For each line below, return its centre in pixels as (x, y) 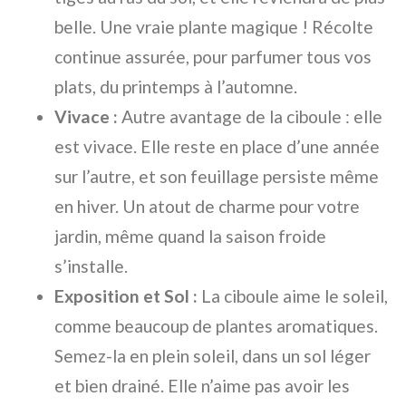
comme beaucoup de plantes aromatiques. (216, 326)
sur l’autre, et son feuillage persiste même (217, 176)
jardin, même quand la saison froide (190, 236)
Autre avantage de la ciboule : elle (250, 116)
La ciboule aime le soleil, (293, 296)
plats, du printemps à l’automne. (176, 87)
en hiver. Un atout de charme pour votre (207, 206)
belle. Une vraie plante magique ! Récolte (214, 27)
